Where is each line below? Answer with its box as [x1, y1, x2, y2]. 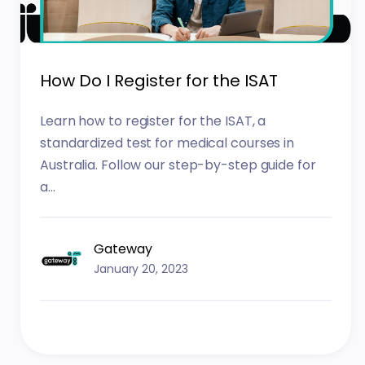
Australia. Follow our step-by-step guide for [40, 156, 316, 175]
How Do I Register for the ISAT [40, 68, 279, 92]
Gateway [94, 239, 153, 258]
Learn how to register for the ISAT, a [40, 112, 266, 131]
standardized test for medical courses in [40, 134, 295, 153]
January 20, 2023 [94, 260, 188, 277]
